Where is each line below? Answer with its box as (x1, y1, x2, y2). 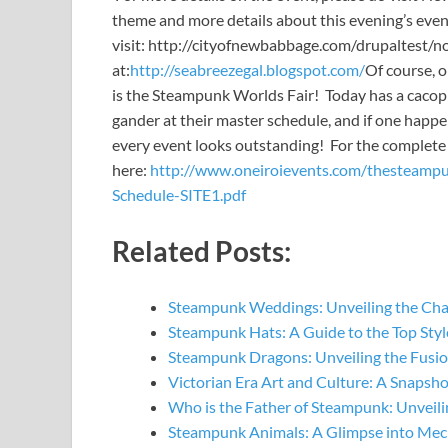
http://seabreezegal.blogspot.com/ (130, 60, 365, 80)
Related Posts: (112, 233, 291, 268)
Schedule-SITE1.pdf (112, 185, 246, 205)
